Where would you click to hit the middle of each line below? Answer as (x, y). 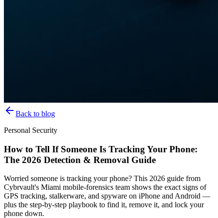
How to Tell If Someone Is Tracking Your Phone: (101, 149)
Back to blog (35, 114)
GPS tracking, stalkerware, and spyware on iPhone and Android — (107, 196)
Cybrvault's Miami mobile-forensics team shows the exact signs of (105, 187)
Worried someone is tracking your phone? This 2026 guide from (102, 179)
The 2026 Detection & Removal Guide (80, 160)
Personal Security (31, 130)
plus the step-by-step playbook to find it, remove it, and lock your (104, 205)
